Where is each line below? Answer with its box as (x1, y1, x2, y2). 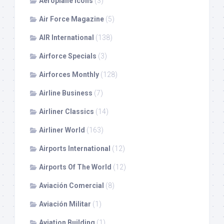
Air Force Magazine (39, 15, 104, 23)
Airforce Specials (39, 52, 96, 60)
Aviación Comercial (39, 181, 104, 190)
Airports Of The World (39, 163, 111, 171)
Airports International (39, 144, 110, 153)
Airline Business (39, 89, 92, 97)
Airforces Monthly (39, 70, 99, 79)
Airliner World (39, 126, 85, 134)
